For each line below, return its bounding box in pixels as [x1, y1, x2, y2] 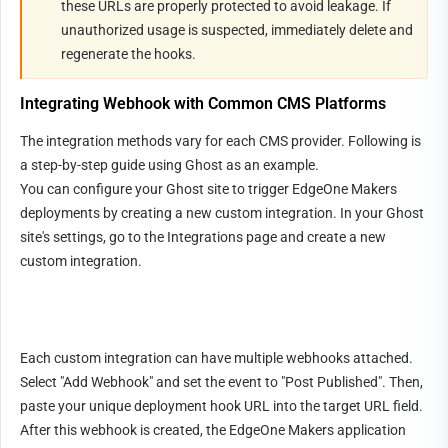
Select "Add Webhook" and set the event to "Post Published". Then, [20, 373, 423, 390]
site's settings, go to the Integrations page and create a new [20, 229, 386, 245]
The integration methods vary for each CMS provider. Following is [20, 133, 421, 149]
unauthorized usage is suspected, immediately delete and [61, 22, 413, 38]
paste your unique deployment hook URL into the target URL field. [20, 397, 423, 414]
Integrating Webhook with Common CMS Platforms [20, 94, 386, 113]
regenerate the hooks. [61, 46, 196, 62]
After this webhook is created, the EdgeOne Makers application [20, 421, 406, 438]
